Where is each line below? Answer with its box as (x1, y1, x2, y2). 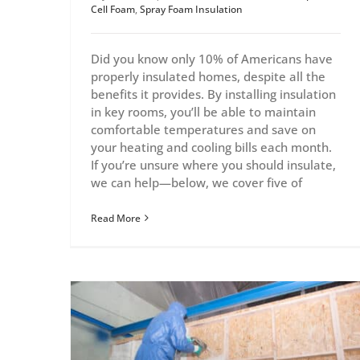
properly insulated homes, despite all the (91, 67, 325, 84)
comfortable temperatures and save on (91, 121, 316, 137)
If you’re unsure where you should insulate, (91, 156, 336, 173)
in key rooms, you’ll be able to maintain (91, 103, 316, 120)
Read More (91, 211, 141, 225)
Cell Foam (91, 2, 135, 16)
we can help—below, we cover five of (91, 174, 302, 190)
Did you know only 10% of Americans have (91, 50, 333, 67)
